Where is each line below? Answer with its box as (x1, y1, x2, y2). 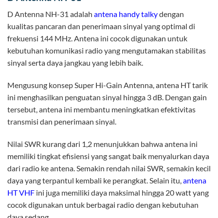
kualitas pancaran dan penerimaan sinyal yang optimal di (7, 21, 195, 31)
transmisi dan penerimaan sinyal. (7, 117, 116, 127)
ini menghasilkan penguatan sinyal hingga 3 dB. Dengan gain (7, 92, 207, 102)
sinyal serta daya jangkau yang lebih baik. (7, 58, 143, 68)
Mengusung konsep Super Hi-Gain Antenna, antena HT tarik (7, 80, 208, 90)
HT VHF (7, 187, 35, 197)
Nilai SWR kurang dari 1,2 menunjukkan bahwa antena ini (7, 139, 198, 148)
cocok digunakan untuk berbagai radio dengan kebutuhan (7, 200, 199, 209)
